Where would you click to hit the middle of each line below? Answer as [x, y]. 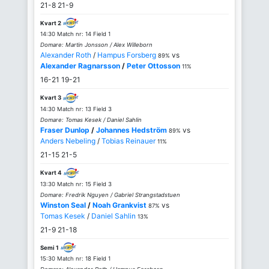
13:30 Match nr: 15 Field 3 [76, 184]
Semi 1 [50, 247]
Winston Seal [63, 205]
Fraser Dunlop [65, 130]
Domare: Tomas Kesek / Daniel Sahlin [91, 120]
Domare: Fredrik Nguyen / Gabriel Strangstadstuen [110, 195]
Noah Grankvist [119, 205]
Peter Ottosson [153, 66]
